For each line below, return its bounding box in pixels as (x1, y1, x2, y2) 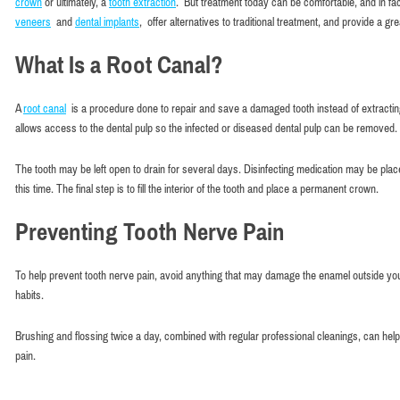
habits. (15, 287, 44, 302)
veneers (15, 14, 51, 29)
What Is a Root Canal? (15, 51, 223, 79)
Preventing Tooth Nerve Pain (15, 218, 285, 246)
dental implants (75, 14, 139, 29)
